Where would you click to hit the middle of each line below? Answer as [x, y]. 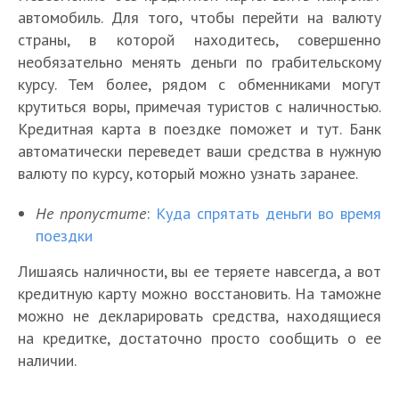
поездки [64, 236]
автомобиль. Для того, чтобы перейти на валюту [199, 18]
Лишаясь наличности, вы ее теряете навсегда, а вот [199, 272]
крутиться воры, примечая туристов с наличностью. [199, 107]
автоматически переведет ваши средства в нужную [199, 151]
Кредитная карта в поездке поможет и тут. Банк [199, 129]
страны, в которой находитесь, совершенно [199, 40]
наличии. [47, 361]
